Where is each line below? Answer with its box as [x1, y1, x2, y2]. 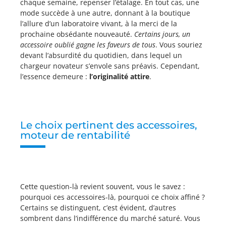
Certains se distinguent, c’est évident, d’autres [20, 203, 176, 212]
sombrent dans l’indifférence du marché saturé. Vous [20, 213, 200, 223]
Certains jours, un [134, 29, 190, 39]
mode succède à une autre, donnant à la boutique [20, 8, 190, 18]
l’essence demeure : [20, 72, 89, 81]
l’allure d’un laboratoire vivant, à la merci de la [20, 19, 177, 28]
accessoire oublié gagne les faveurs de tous [20, 40, 155, 49]
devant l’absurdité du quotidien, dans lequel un [20, 50, 182, 60]
